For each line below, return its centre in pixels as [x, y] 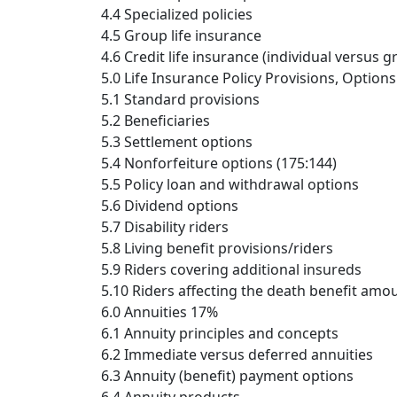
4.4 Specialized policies [177, 15]
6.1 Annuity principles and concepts [220, 334]
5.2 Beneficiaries [156, 121]
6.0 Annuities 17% [160, 312]
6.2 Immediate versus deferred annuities [237, 355]
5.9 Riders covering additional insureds [231, 270]
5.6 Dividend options [170, 206]
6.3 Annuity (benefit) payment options [227, 376]
